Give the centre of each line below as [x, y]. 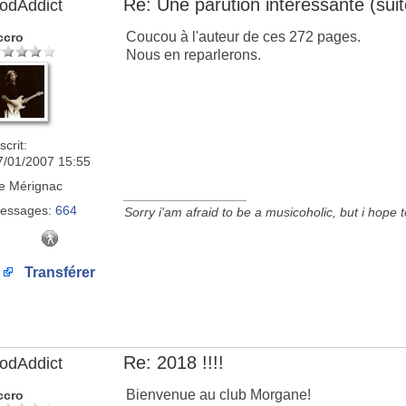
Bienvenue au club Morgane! [218, 395]
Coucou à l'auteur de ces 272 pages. [243, 37]
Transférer [58, 272]
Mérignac [34, 186]
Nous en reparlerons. [193, 55]
